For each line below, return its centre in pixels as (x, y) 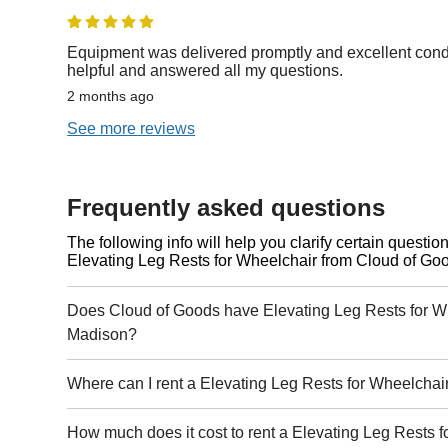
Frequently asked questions (226, 207)
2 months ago (111, 95)
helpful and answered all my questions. (205, 70)
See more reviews (131, 128)
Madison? (102, 334)
